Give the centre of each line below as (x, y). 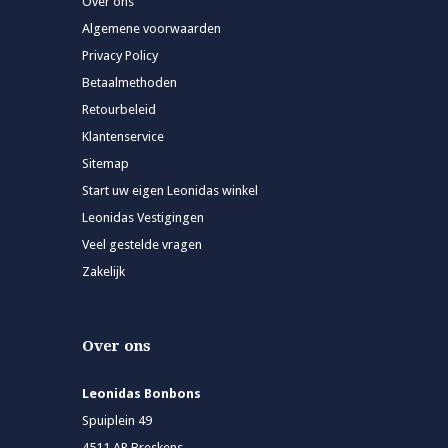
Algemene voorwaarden (151, 29)
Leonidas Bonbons (141, 394)
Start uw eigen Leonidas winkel (170, 191)
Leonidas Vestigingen (143, 218)
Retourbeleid (119, 110)
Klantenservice (123, 137)
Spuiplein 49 (117, 421)
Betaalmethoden (129, 83)
